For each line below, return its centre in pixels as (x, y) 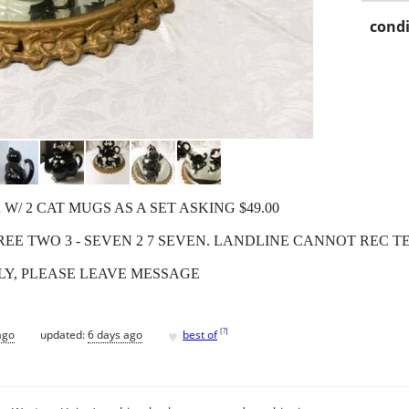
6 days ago (115, 334)
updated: (64, 334)
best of (200, 334)
